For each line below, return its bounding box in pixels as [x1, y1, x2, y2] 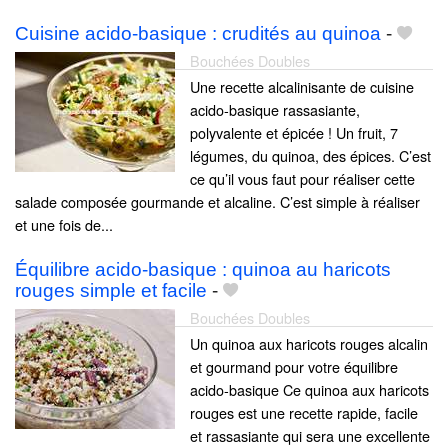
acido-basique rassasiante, [190, 98, 360, 120]
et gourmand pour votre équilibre [190, 355, 398, 377]
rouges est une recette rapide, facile [190, 401, 418, 423]
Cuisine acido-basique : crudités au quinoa [15, 22, 381, 44]
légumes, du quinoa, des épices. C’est [190, 144, 431, 166]
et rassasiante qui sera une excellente [190, 424, 430, 446]
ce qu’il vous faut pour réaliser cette [190, 167, 415, 189]
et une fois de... [15, 213, 113, 235]
